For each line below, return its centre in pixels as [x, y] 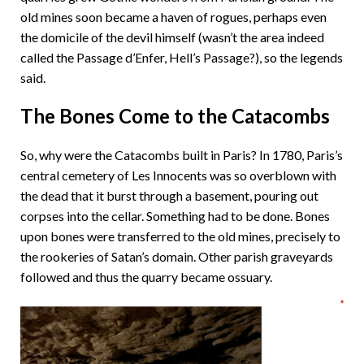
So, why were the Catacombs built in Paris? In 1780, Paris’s [182, 155]
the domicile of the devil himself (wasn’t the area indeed [172, 37]
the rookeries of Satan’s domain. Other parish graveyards [177, 256]
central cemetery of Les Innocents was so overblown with [178, 175]
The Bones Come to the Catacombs [177, 116]
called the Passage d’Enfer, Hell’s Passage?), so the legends [182, 57]
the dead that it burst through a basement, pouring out [169, 195]
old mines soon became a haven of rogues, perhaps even [173, 17]
